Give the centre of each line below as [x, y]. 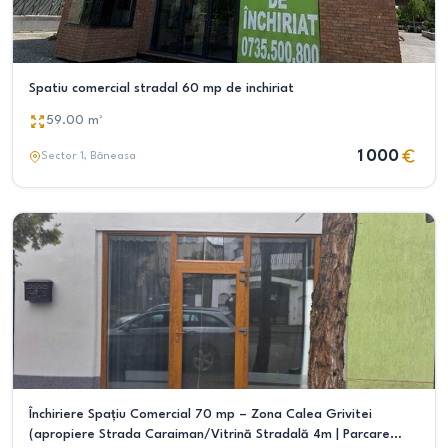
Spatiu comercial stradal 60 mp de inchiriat [161, 88]
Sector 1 [62, 156]
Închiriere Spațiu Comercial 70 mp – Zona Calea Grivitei [200, 414]
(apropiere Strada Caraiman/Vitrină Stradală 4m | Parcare [209, 434]
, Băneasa [110, 156]
